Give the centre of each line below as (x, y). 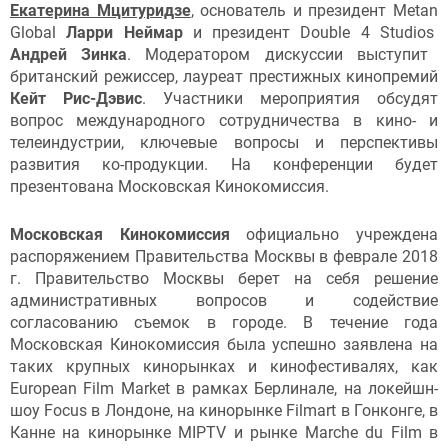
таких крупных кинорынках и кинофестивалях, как (224, 366)
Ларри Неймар (124, 33)
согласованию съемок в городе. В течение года (224, 322)
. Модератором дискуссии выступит (277, 55)
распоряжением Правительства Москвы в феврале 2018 (224, 256)
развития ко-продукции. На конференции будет (224, 165)
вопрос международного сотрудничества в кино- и (224, 121)
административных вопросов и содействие (224, 300)
